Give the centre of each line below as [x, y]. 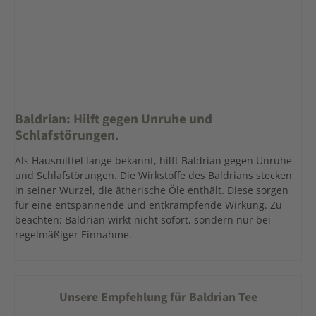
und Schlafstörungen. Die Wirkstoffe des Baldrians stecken [153, 175]
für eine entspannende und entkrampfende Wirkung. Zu [148, 205]
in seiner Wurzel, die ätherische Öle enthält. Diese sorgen [152, 190]
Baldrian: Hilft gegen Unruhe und [114, 120]
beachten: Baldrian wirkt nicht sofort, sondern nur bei [143, 219]
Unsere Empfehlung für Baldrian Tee [158, 297]
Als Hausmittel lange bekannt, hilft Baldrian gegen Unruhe [153, 160]
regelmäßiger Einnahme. [73, 234]
